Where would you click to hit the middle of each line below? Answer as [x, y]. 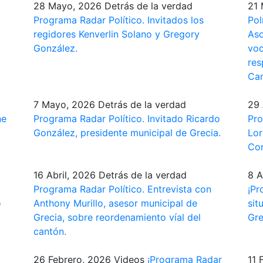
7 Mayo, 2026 [64, 104]
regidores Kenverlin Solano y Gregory [116, 34]
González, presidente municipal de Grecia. [127, 132]
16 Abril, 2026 [64, 175]
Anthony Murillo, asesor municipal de [115, 203]
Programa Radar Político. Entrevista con [122, 189]
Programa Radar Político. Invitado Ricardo [127, 118]
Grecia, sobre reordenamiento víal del [117, 217]
